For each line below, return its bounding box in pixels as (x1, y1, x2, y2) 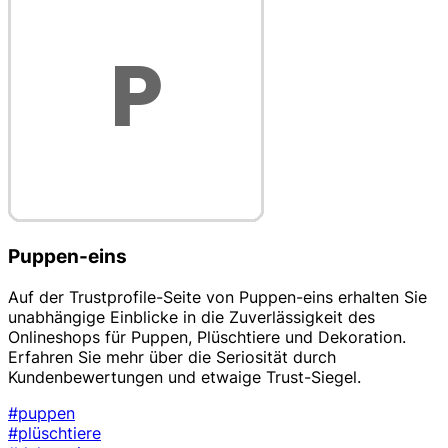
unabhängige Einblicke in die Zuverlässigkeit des (8, 306, 375, 327)
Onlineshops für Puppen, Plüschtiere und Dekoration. (8, 326, 406, 347)
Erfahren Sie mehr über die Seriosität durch (8, 346, 336, 367)
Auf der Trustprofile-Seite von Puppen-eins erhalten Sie (8, 286, 427, 307)
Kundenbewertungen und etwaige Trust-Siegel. (8, 366, 361, 387)
